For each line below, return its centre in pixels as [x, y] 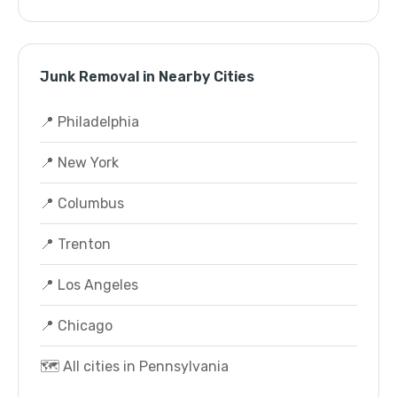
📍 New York [79, 163]
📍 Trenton [75, 244]
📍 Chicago [76, 326]
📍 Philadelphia [90, 122]
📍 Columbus [82, 203]
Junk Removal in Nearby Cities [147, 77]
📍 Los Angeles [89, 285]
